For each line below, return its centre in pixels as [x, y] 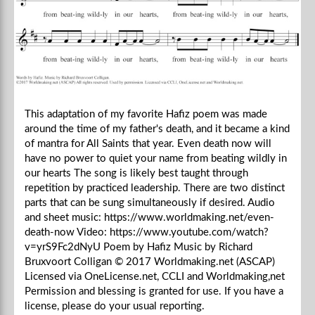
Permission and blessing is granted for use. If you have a [154, 291]
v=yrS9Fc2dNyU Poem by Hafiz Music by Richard [139, 247]
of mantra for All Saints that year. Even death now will [148, 143]
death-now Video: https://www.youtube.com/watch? [147, 232]
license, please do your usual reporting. [115, 306]
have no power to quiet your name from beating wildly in [156, 158]
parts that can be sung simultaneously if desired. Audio [150, 202]
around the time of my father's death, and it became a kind [157, 129]
